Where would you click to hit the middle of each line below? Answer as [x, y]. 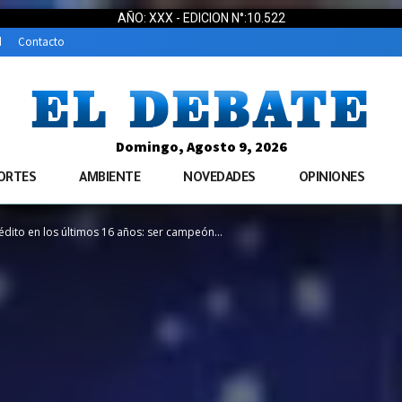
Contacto [41, 42]
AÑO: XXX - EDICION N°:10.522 [201, 18]
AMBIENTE [109, 180]
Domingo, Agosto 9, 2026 [201, 147]
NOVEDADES [219, 180]
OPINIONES [331, 180]
